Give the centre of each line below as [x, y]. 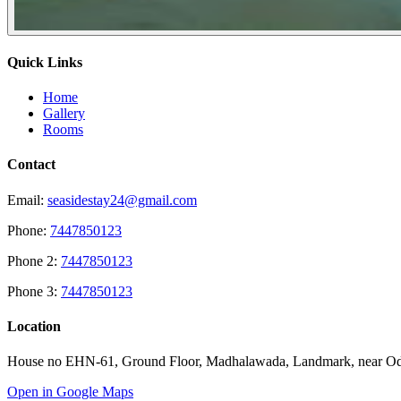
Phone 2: [34, 260]
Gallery [64, 114]
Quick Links [45, 62]
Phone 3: [34, 291]
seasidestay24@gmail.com [122, 200]
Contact [31, 165]
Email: [27, 200]
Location [34, 326]
